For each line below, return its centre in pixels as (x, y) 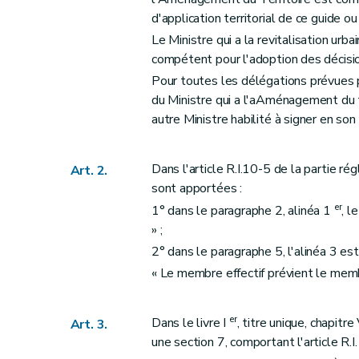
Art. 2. (89, 171)
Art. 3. (89, 325)
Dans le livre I (190, 323)
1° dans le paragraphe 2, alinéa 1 (242, 210)
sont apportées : (196, 189)
